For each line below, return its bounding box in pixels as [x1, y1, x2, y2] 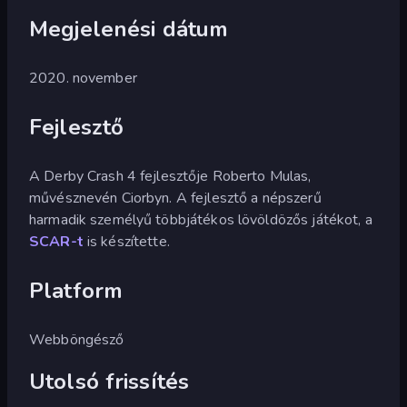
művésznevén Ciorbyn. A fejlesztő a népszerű [29, 187, 322, 208]
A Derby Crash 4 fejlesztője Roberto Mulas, [29, 165, 312, 186]
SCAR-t [29, 231, 84, 252]
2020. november [29, 67, 137, 88]
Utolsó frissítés [29, 366, 190, 396]
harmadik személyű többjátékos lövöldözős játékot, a [29, 209, 372, 230]
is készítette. [83, 231, 170, 252]
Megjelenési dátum [29, 14, 229, 44]
